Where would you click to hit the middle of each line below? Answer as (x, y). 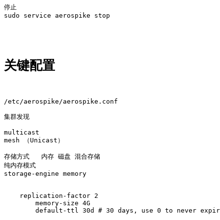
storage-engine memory (47, 173)
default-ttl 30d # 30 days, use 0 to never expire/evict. (20, 210)
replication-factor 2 (51, 195)
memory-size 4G (20, 203)
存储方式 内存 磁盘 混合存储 (52, 156)
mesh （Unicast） (34, 140)
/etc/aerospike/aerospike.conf (61, 101)
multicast (26, 132)
